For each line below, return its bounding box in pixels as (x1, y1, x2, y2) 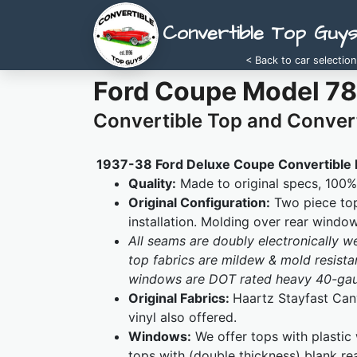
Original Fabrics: (128, 290, 233, 306)
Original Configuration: (128, 194, 270, 210)
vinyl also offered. (128, 309, 237, 325)
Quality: (128, 175, 176, 191)
